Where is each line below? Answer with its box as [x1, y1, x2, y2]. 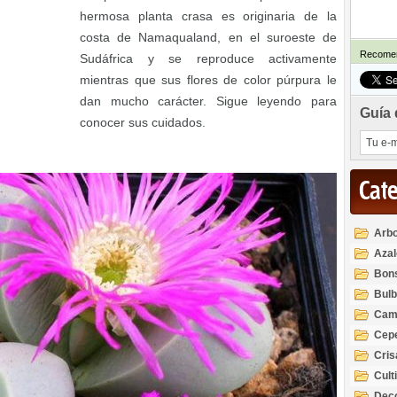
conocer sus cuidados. [80, 115, 206, 129]
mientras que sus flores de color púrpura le [80, 73, 337, 87]
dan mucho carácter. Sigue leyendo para [80, 94, 337, 108]
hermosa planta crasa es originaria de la [80, 9, 337, 23]
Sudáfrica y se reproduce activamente [80, 51, 337, 66]
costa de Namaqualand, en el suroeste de [80, 30, 337, 44]
